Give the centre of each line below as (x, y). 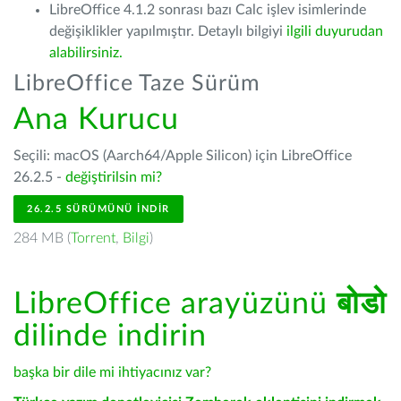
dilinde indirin (110, 337)
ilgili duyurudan (335, 31)
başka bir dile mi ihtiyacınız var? (112, 372)
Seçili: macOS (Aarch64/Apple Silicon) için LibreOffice (183, 156)
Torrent (93, 238)
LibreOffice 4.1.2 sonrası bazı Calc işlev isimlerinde (208, 10)
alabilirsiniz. (86, 53)
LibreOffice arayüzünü (175, 304)
